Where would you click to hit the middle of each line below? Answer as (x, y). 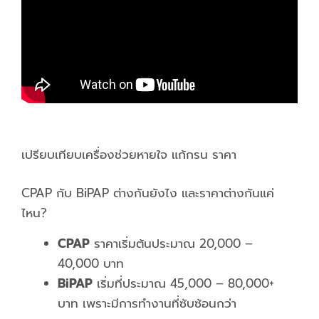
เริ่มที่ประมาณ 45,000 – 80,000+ (183, 283)
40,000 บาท (91, 263)
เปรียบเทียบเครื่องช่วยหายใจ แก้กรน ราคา (129, 155)
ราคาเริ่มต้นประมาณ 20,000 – (171, 243)
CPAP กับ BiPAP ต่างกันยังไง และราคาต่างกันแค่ (148, 193)
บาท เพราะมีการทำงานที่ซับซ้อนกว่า (147, 303)
